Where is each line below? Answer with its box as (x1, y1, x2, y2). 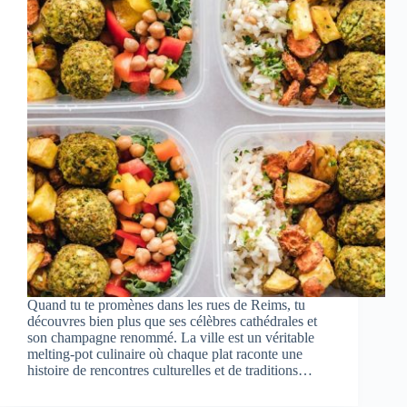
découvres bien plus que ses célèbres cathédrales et (27, 313, 317, 330)
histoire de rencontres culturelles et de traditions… (27, 362, 313, 379)
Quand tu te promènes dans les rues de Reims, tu (27, 297, 305, 313)
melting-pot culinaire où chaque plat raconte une (27, 346, 303, 362)
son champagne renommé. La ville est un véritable (27, 330, 314, 346)
